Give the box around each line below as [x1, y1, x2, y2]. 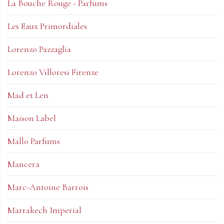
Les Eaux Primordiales [7, 20, 87, 31]
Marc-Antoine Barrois [7, 181, 88, 192]
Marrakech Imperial [7, 204, 81, 215]
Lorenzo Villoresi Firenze [7, 66, 98, 77]
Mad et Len [7, 89, 48, 100]
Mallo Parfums [7, 135, 60, 146]
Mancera [7, 158, 39, 169]
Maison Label [7, 112, 56, 123]
